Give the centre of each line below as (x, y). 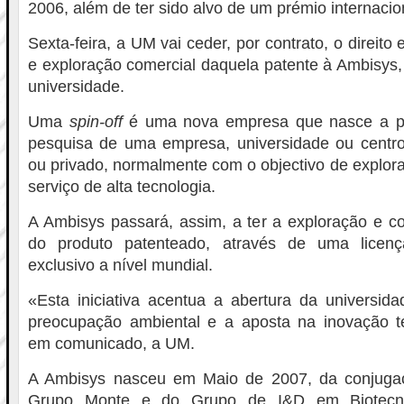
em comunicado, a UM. (111, 344)
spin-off (96, 122)
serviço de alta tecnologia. (122, 187)
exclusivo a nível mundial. (120, 265)
